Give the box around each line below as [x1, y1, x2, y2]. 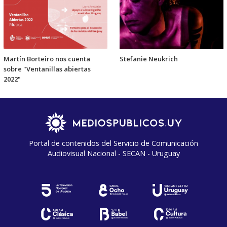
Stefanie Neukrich [120, 54, 178, 63]
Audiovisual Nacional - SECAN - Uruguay [47, 148, 180, 158]
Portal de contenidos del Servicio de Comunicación [29, 138, 198, 148]
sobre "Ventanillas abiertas [4, 64, 91, 73]
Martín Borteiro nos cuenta [4, 54, 90, 63]
